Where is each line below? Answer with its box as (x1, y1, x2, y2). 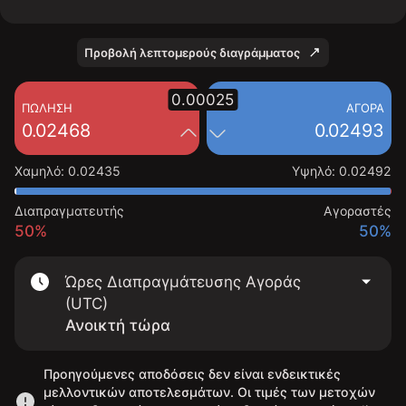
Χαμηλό (14, 163, 61, 179)
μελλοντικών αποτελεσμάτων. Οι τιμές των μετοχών (43, 384, 375, 400)
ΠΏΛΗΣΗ (22, 101, 72, 115)
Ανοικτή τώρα (65, 316, 170, 334)
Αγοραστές (323, 203, 391, 218)
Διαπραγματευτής (14, 203, 124, 218)
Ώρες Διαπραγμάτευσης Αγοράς (65, 273, 301, 291)
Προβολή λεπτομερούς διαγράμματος (83, 45, 300, 60)
